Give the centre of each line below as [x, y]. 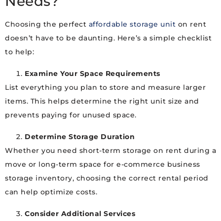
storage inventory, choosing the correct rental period [107, 178]
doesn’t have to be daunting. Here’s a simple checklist [108, 38]
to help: [19, 52]
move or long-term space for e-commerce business [103, 165]
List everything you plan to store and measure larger [105, 88]
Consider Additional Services [80, 214]
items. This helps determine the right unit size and [102, 101]
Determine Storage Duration [80, 137]
